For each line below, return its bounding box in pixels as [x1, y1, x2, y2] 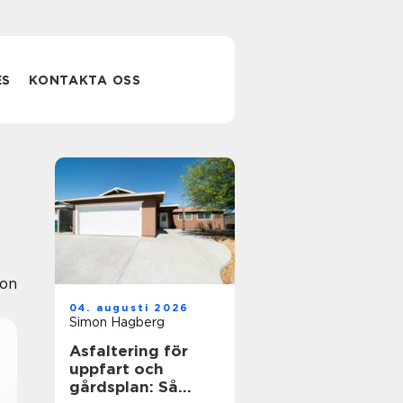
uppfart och [69, 360, 164, 378]
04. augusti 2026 [69, 301, 190, 314]
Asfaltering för [69, 342, 188, 360]
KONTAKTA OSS [29, 73, 141, 87]
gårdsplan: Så [69, 378, 178, 396]
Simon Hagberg [69, 315, 165, 329]
